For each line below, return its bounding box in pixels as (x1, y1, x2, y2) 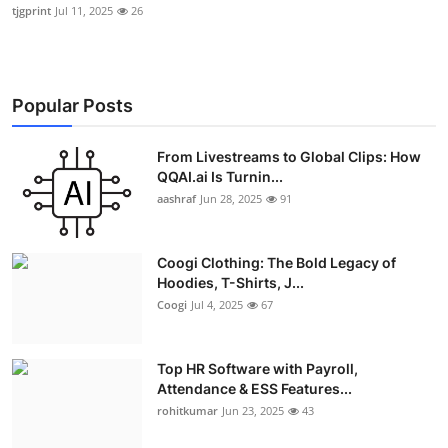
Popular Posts (12, 95, 133, 117)
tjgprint (12, 3, 51, 19)
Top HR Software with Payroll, (157, 360, 358, 378)
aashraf (157, 191, 196, 207)
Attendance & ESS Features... (157, 380, 352, 398)
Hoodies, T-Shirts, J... (157, 274, 304, 292)
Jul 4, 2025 (191, 297, 243, 313)
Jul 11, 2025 (55, 3, 113, 19)
